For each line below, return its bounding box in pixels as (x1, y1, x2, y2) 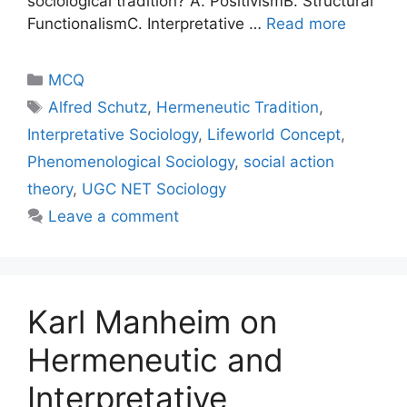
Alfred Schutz (48, 98, 148, 117)
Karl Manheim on (27, 303, 277, 342)
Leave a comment (48, 207, 180, 226)
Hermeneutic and (27, 341, 283, 380)
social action (243, 153, 334, 172)
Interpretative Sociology (27, 125, 198, 144)
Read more (266, 15, 346, 34)
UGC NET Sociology (82, 180, 226, 199)
